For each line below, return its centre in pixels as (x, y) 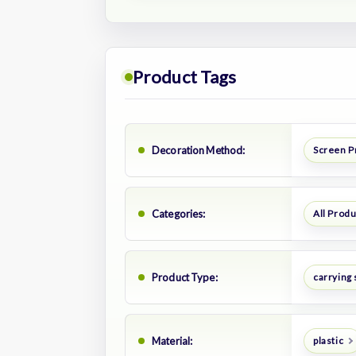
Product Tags (185, 76)
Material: (172, 341)
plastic (328, 341)
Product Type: (185, 277)
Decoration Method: (199, 150)
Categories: (179, 213)
